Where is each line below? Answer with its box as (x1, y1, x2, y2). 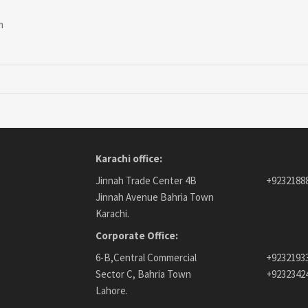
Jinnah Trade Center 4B (96, 174, 197, 187)
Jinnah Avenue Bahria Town (96, 190, 214, 203)
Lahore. (96, 284, 128, 297)
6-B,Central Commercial (96, 251, 197, 264)
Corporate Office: (96, 229, 178, 242)
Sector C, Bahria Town (96, 267, 191, 280)
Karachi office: (96, 152, 162, 165)
